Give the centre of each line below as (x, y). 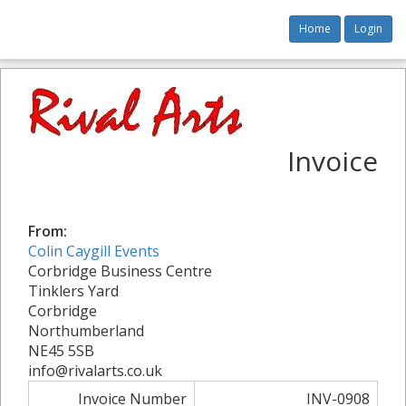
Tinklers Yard (73, 291)
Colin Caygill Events (94, 251)
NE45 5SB (61, 351)
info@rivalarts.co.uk (95, 371)
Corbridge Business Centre (120, 271)
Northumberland (86, 331)
